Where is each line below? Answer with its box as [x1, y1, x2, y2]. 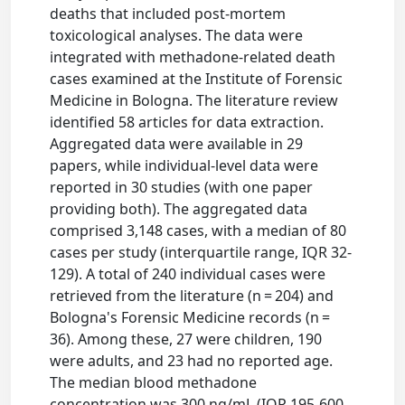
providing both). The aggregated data [50, 199, 308, 220]
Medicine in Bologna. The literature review [50, 90, 339, 111]
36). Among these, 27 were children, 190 [50, 329, 323, 350]
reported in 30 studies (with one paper [50, 177, 314, 198]
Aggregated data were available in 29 [50, 134, 304, 155]
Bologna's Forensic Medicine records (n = [50, 307, 334, 328]
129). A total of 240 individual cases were [50, 264, 326, 285]
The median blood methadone [50, 372, 258, 393]
